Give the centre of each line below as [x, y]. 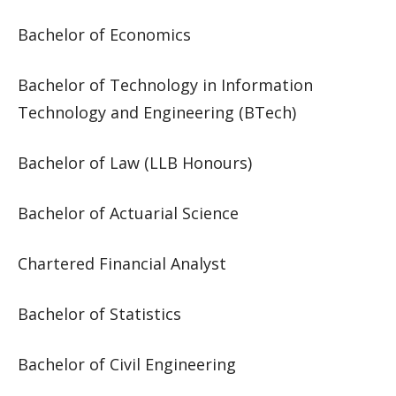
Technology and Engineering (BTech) [157, 112]
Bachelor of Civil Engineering [127, 364]
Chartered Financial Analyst [122, 263]
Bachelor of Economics [104, 34]
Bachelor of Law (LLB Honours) [135, 163]
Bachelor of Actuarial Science [128, 213]
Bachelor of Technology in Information [165, 85]
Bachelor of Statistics [99, 314]
